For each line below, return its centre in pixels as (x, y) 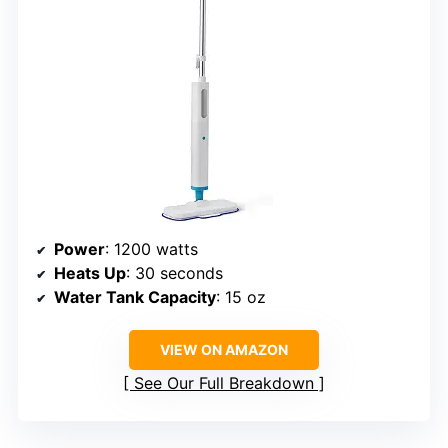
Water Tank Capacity (135, 297)
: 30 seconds (174, 273)
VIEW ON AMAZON (224, 350)
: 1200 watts (151, 249)
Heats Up (90, 273)
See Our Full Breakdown (224, 383)
